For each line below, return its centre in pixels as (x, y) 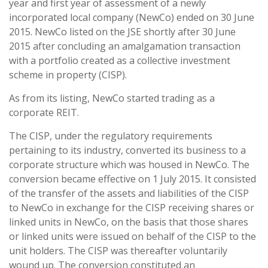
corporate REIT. (44, 112)
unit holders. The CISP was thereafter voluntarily (118, 251)
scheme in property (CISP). (68, 75)
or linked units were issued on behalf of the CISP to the (133, 236)
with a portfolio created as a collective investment (120, 60)
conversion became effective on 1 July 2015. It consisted (133, 179)
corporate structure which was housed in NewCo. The (129, 165)
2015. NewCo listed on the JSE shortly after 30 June (122, 32)
